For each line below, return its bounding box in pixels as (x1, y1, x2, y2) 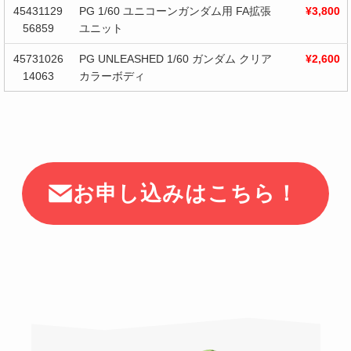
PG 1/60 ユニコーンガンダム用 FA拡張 (78, 5, 271, 18)
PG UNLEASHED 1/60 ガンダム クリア (78, 52, 272, 66)
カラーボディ (78, 70, 145, 83)
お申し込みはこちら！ (73, 182, 299, 206)
